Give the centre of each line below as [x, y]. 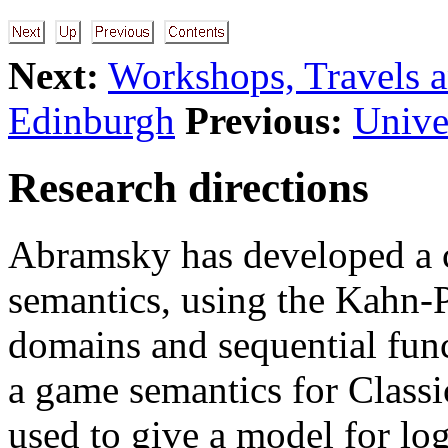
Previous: [264, 120]
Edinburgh [91, 120]
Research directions [188, 187]
